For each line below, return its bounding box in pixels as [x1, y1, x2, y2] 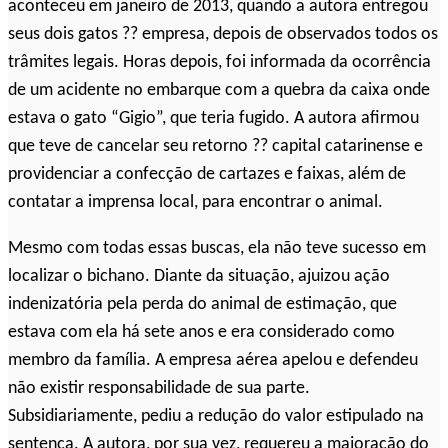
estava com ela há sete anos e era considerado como [8, 324, 395, 342]
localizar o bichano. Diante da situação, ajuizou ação [8, 268, 390, 286]
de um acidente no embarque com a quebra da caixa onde [8, 82, 430, 100]
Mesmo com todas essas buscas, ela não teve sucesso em [8, 240, 426, 258]
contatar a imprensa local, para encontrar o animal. [8, 194, 383, 212]
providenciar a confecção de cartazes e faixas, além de [8, 166, 406, 184]
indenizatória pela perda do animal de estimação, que [8, 296, 397, 314]
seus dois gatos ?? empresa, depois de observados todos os [8, 26, 438, 44]
